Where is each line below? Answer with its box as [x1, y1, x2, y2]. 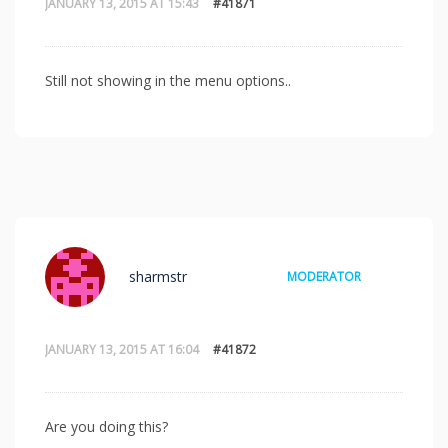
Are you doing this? [45, 417, 168, 437]
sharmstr [129, 267, 187, 287]
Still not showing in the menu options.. [45, 71, 291, 91]
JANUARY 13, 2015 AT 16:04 [45, 341, 199, 359]
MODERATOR [287, 268, 361, 286]
